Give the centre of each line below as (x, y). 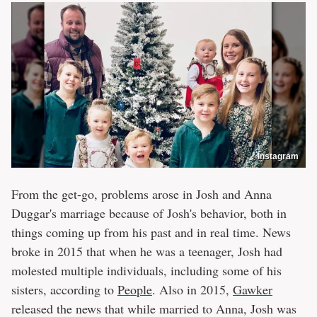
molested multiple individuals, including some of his (146, 270)
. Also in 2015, (192, 289)
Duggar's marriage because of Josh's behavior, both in (149, 213)
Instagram (278, 156)
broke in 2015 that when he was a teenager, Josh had (147, 251)
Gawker (253, 289)
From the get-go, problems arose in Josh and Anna (142, 194)
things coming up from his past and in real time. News (151, 232)
